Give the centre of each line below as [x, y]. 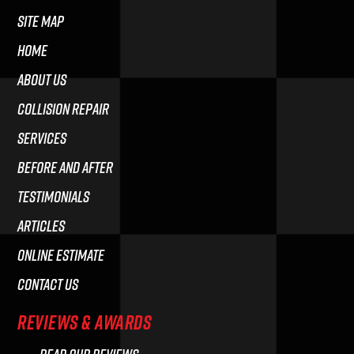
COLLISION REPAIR [64, 108]
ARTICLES [41, 225]
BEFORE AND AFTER [66, 167]
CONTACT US [48, 284]
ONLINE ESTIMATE [61, 254]
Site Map [41, 21]
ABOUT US [42, 79]
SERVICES [42, 137]
